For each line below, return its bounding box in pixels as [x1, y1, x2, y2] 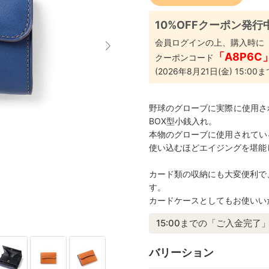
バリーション [149, 246, 214, 259]
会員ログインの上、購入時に [155, 37, 264, 48]
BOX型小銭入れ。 [149, 116, 217, 127]
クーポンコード [155, 52, 214, 63]
